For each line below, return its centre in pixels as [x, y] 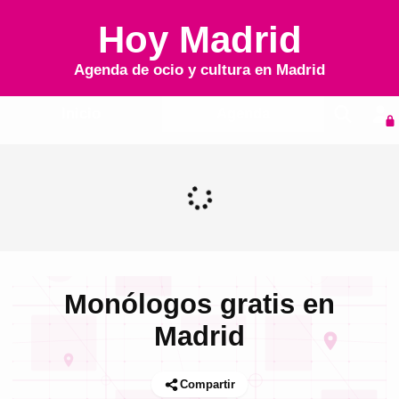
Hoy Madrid [199, 40]
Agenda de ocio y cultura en [175, 70]
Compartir [207, 385]
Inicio [81, 114]
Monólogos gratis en [199, 305]
